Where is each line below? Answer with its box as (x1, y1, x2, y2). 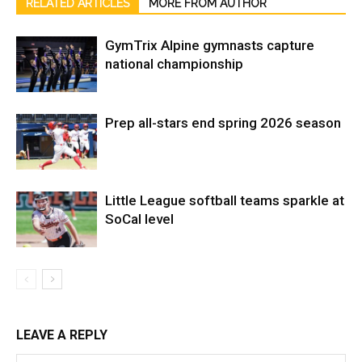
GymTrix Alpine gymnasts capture (105, 37, 314, 54)
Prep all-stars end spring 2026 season (105, 115, 341, 132)
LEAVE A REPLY (16, 327, 107, 343)
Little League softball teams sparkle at (105, 192, 344, 209)
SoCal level (105, 211, 174, 228)
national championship (105, 56, 243, 73)
